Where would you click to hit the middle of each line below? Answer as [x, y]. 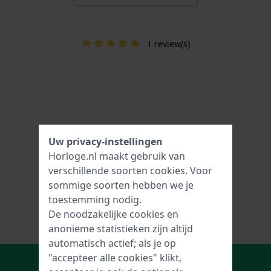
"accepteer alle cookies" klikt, [115, 258]
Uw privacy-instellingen [106, 142]
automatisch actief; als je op [112, 243]
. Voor [199, 171]
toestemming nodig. [95, 200]
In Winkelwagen [138, 259]
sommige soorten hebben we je [121, 185]
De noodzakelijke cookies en [113, 214]
